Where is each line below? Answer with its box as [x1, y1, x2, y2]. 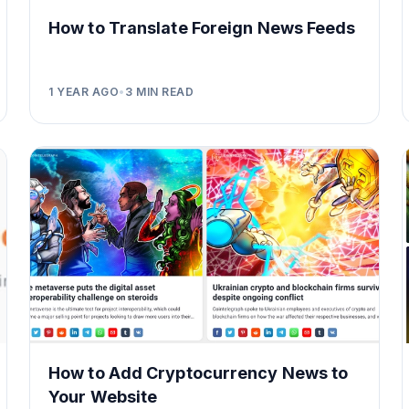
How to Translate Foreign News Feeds [48, 17, 356, 37]
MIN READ [132, 84, 194, 99]
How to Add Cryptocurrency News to [48, 362, 349, 383]
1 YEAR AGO [48, 84, 119, 99]
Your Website [48, 386, 158, 406]
